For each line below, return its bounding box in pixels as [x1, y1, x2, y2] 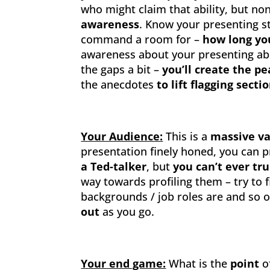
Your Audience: [81, 129, 163, 143]
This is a [166, 129, 211, 143]
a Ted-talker [81, 159, 147, 174]
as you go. [99, 204, 155, 219]
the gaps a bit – [81, 62, 163, 77]
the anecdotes [81, 77, 157, 92]
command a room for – [81, 32, 203, 46]
